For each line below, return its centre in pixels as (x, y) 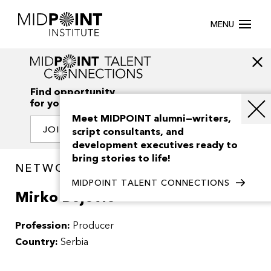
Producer (93, 226)
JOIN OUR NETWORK (95, 130)
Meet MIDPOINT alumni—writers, (152, 119)
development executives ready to (155, 145)
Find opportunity (73, 92)
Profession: (44, 226)
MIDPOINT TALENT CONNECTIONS (151, 183)
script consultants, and (128, 132)
